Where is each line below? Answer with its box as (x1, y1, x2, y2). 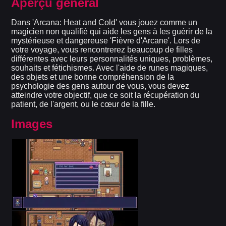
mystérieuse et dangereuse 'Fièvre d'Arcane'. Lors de (11, 36, 201, 45)
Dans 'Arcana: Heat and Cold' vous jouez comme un (11, 18, 198, 27)
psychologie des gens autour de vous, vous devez (11, 82, 190, 91)
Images (11, 117, 53, 131)
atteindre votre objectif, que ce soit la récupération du (11, 91, 200, 100)
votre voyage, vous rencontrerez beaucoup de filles (11, 45, 193, 54)
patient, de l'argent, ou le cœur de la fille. (11, 100, 156, 109)
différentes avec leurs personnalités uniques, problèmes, (11, 54, 213, 64)
